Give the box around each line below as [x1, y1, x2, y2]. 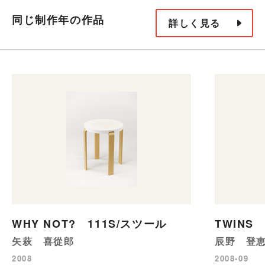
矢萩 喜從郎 [12, 234, 75, 248]
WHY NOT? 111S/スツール [12, 215, 167, 231]
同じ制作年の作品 [12, 12, 105, 28]
